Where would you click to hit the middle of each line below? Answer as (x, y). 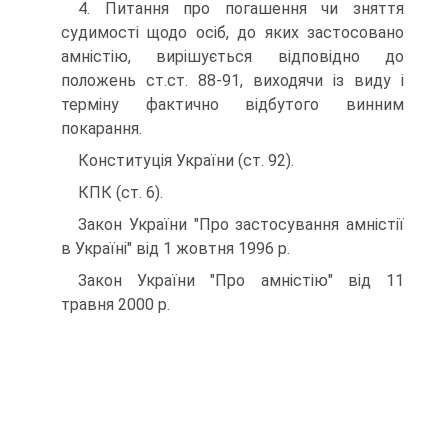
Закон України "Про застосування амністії (241, 224)
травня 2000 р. (115, 304)
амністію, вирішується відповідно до (232, 56)
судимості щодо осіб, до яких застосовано (232, 32)
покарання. (101, 128)
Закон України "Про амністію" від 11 (241, 280)
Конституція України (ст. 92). (186, 160)
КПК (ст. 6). (120, 192)
